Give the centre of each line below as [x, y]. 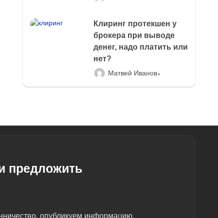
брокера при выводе [134, 35]
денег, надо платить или [140, 47]
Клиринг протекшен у [135, 24]
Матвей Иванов [132, 73]
